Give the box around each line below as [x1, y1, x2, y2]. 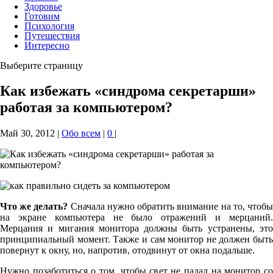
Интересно [24, 40, 69, 51]
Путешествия [24, 30, 80, 41]
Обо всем [62, 128, 101, 139]
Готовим [24, 10, 60, 21]
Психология [24, 20, 74, 31]
